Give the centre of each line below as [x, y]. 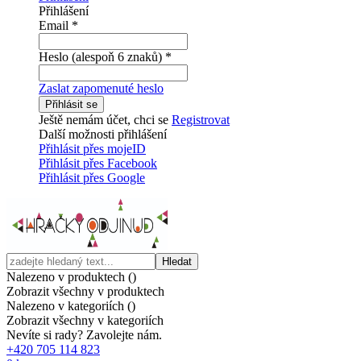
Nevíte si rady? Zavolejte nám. [84, 335]
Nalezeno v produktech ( [69, 277]
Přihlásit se [71, 104]
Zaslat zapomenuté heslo [101, 88]
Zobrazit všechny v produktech [85, 291]
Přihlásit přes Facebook [98, 163]
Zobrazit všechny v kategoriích [85, 320]
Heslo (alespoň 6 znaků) [102, 57]
